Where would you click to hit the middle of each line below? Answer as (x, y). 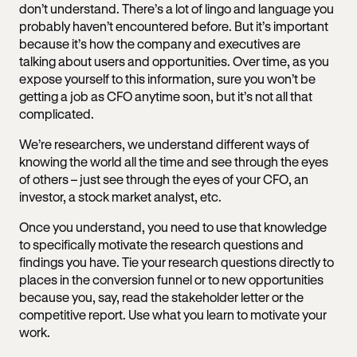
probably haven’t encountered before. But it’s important (174, 25)
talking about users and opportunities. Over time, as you (174, 61)
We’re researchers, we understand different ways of (164, 143)
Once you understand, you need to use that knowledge (173, 226)
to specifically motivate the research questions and (161, 244)
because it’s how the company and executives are (160, 43)
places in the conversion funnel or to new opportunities (171, 279)
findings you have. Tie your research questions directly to (177, 261)
